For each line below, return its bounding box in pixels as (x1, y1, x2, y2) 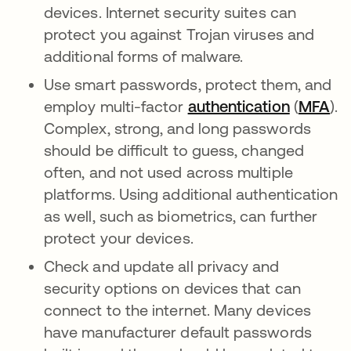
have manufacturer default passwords (44, 323, 312, 341)
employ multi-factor (44, 97, 188, 115)
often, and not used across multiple (44, 163, 293, 181)
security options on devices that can (44, 279, 301, 297)
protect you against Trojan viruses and (44, 25, 315, 43)
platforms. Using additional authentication (44, 185, 338, 203)
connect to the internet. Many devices (44, 301, 311, 319)
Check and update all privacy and (44, 257, 280, 275)
